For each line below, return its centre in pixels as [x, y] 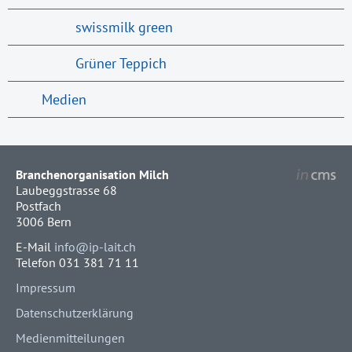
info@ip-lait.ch [95, 246]
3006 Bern [44, 222]
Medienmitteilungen [70, 337]
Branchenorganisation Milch [92, 174]
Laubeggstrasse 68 [66, 190]
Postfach [38, 206]
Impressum [46, 287]
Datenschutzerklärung [75, 312]
